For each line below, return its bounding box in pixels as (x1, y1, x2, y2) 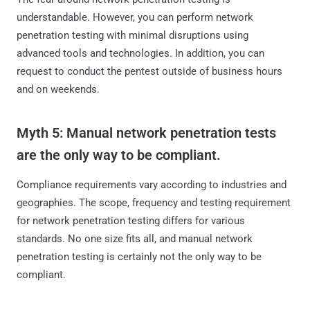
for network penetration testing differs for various (17, 214, 245, 227)
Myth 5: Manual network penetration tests (17, 124, 276, 141)
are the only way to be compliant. (17, 146, 221, 163)
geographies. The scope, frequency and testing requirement (17, 196, 291, 209)
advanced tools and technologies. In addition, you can (17, 46, 264, 60)
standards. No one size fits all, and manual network (17, 232, 253, 245)
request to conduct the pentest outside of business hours (17, 64, 282, 77)
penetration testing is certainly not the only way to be (17, 250, 262, 263)
